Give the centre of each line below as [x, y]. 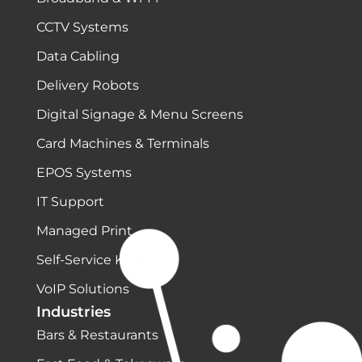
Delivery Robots [87, 86]
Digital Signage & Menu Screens [139, 115]
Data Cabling [78, 57]
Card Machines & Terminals [122, 144]
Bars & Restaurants [97, 335]
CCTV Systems [82, 27]
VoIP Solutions [82, 289]
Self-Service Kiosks [96, 260]
